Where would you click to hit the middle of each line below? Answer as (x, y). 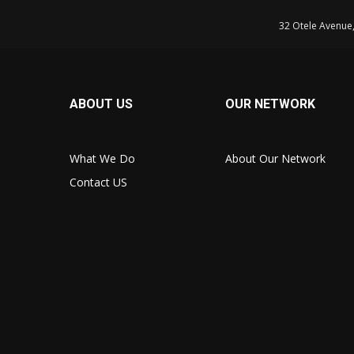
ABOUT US (101, 104)
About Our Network (276, 158)
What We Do (102, 158)
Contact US (98, 182)
